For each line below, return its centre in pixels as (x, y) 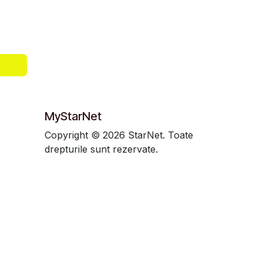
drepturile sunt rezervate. (101, 149)
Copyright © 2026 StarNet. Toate (119, 135)
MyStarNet (73, 116)
